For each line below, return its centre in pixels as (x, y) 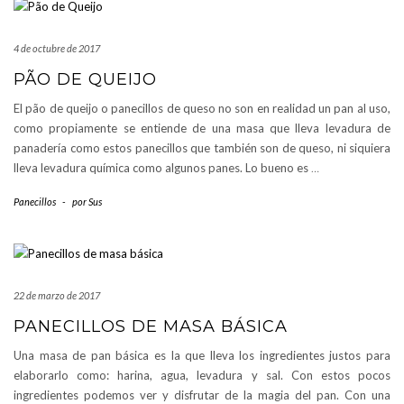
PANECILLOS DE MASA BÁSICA (151, 326)
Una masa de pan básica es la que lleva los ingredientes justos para (202, 355)
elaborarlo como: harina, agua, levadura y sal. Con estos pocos (202, 375)
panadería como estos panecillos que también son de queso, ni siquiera (202, 147)
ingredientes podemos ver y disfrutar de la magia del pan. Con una (202, 395)
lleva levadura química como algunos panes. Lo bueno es (162, 167)
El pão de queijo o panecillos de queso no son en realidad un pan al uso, (202, 108)
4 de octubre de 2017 (57, 48)
